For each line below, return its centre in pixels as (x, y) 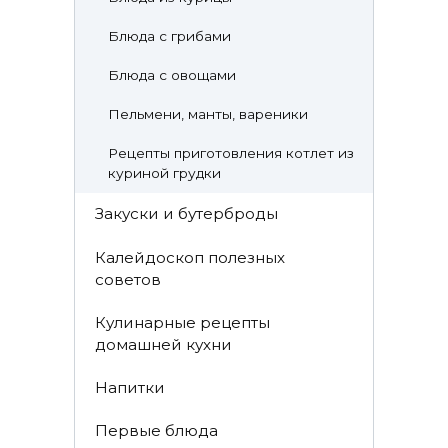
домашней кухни (163, 344)
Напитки (129, 388)
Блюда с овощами (171, 75)
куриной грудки (164, 173)
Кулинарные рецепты (182, 322)
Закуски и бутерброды (186, 214)
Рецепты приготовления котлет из (230, 153)
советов (127, 279)
